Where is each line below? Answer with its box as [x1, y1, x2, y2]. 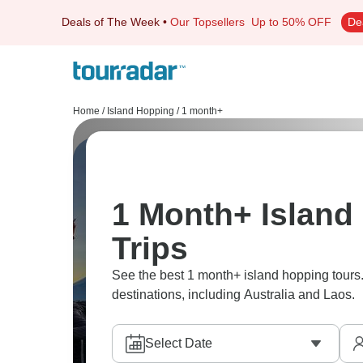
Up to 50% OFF [251, 15, 331, 28]
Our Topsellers [170, 15, 251, 28]
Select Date [145, 336, 212, 350]
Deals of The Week [62, 15, 160, 28]
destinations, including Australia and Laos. [112, 288, 355, 301]
